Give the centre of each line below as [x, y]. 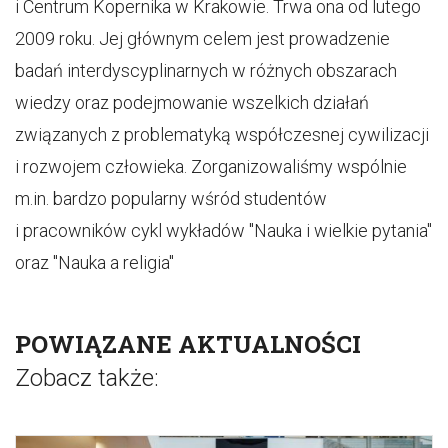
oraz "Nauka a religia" [94, 262]
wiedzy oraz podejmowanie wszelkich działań [192, 102]
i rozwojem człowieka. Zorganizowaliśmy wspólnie [211, 166]
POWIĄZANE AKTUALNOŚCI [188, 344]
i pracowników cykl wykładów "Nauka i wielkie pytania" [223, 230]
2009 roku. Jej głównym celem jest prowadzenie [202, 38]
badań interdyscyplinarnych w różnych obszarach [206, 70]
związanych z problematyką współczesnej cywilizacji [222, 134]
